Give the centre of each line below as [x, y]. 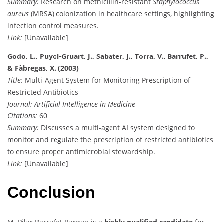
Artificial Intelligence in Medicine [85, 104]
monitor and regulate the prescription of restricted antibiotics [110, 139]
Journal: [20, 104]
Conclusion [51, 193]
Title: [15, 80]
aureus [18, 13]
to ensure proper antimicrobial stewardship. [81, 151]
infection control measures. [53, 25]
